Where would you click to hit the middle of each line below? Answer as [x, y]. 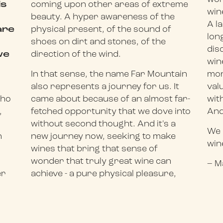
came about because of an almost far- [111, 99]
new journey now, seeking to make [104, 136]
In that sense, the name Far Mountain [109, 74]
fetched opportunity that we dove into [111, 111]
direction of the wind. [76, 54]
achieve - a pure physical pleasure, [104, 174]
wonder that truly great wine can [101, 161]
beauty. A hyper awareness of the [103, 17]
